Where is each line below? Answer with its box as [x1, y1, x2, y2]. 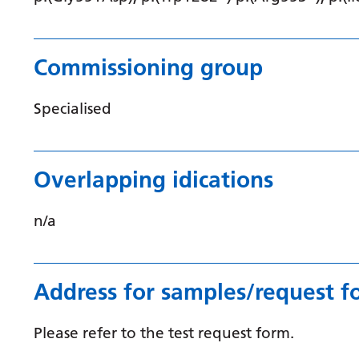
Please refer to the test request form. [34, 323, 294, 342]
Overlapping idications [34, 166, 273, 193]
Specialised [34, 99, 111, 118]
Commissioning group [34, 54, 263, 81]
